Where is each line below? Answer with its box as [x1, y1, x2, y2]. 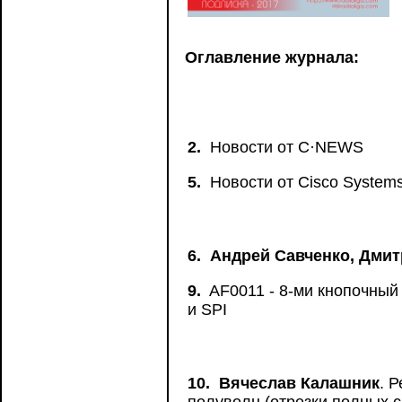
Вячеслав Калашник [219, 374, 380, 392]
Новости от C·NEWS [205, 138, 363, 156]
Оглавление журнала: [185, 48, 359, 66]
